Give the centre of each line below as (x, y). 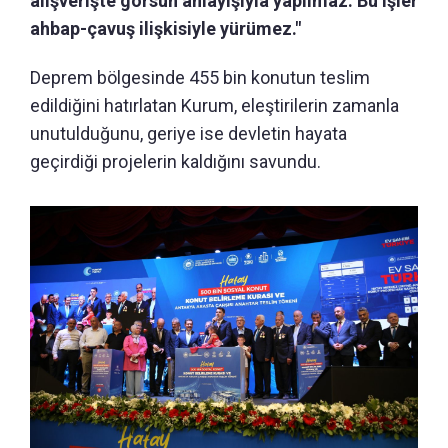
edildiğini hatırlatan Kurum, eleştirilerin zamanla (214, 106)
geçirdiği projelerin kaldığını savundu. (175, 162)
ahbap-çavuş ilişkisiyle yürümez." (165, 29)
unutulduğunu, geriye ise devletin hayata (188, 134)
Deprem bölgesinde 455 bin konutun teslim (200, 78)
